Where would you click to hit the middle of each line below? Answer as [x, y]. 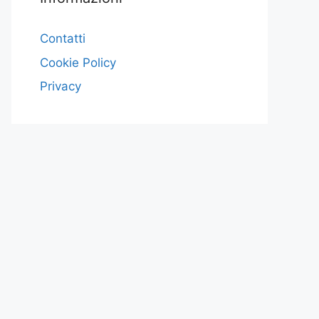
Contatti [63, 38]
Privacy [61, 86]
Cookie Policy [78, 62]
